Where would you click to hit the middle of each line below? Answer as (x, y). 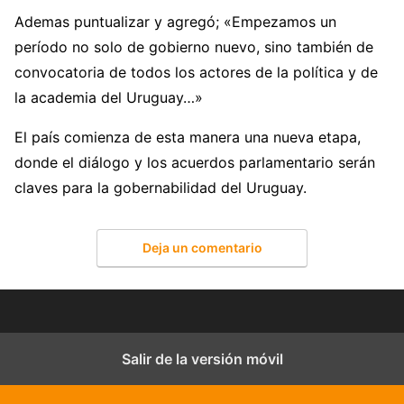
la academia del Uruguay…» (109, 98)
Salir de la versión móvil (202, 358)
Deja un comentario (202, 247)
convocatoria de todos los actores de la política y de (196, 73)
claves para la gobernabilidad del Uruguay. (161, 188)
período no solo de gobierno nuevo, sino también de (194, 47)
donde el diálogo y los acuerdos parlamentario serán (195, 163)
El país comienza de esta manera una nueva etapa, (188, 138)
